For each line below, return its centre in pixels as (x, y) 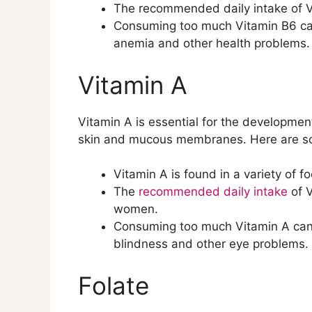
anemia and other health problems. (212, 44)
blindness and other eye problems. (211, 244)
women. (136, 209)
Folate (114, 285)
